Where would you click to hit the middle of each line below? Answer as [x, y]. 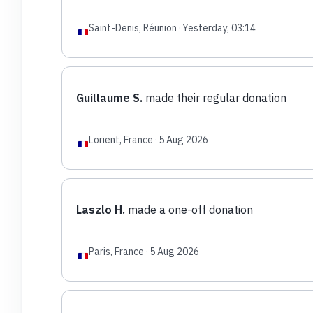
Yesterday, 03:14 [219, 28]
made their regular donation [214, 97]
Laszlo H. [100, 209]
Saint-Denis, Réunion [132, 28]
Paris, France [116, 251]
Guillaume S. [109, 97]
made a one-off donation [189, 209]
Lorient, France [121, 139]
